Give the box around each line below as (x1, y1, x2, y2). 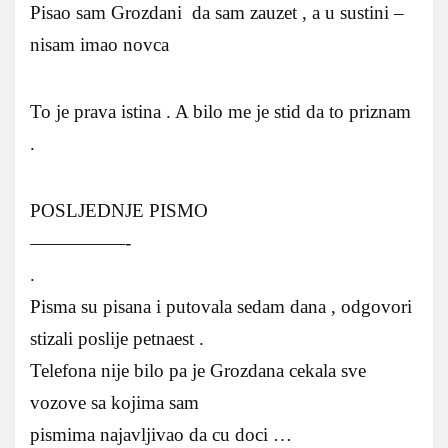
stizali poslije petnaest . (30, 328, 204, 350)
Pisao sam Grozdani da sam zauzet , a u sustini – (30, 2, 404, 24)
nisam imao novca (30, 34, 169, 56)
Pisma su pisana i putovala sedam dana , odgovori (30, 296, 412, 318)
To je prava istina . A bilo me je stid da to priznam (30, 101, 411, 123)
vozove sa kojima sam (30, 392, 199, 414)
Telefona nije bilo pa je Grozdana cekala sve (30, 360, 366, 382)
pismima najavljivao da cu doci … (30, 424, 292, 446)
